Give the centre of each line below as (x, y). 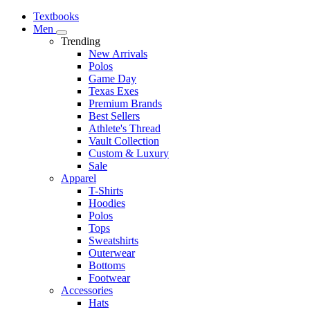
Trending (81, 41)
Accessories (87, 290)
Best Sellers (114, 116)
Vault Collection (124, 141)
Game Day (112, 79)
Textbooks (56, 16)
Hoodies (107, 203)
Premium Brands (125, 103)
